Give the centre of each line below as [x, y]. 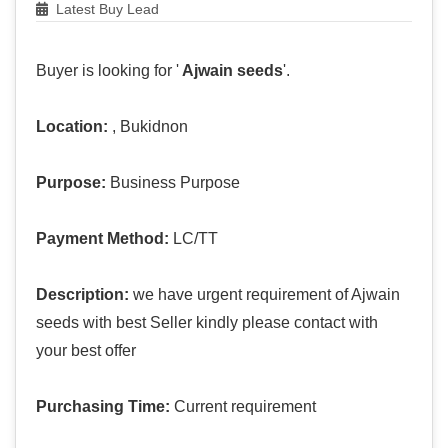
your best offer [86, 351]
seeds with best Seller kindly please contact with [207, 323]
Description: [82, 295]
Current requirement [243, 407]
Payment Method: [102, 239]
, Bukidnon [148, 127]
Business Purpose [173, 183]
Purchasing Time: [103, 407]
